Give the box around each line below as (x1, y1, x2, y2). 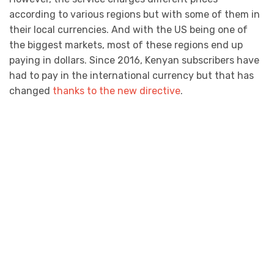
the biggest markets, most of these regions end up (9, 39, 243, 51)
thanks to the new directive (53, 84, 180, 97)
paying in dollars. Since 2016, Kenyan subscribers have (9, 54, 259, 66)
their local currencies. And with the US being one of (9, 23, 248, 35)
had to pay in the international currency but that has (9, 69, 254, 81)
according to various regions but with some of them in (9, 8, 260, 20)
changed (9, 84, 53, 97)
